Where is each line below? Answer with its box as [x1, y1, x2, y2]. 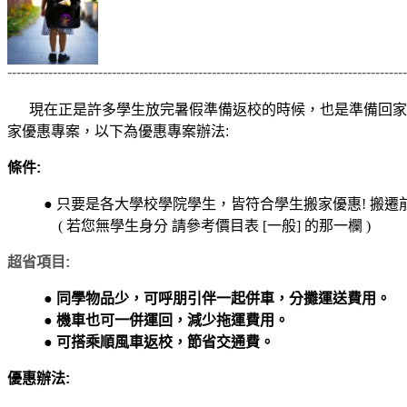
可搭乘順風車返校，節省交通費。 [53, 334, 274, 351]
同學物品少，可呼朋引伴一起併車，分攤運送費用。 [53, 291, 398, 307]
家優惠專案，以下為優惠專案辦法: [7, 124, 229, 140]
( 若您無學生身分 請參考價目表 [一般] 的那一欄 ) [7, 218, 371, 234]
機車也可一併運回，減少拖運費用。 [53, 313, 289, 329]
